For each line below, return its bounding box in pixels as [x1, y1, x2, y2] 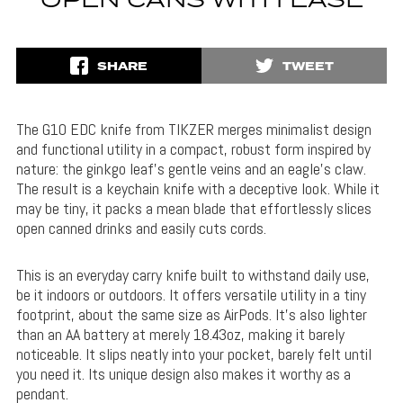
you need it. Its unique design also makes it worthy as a [15, 363, 351, 385]
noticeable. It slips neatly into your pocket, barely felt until [15, 344, 372, 365]
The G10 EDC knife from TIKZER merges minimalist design [15, 119, 372, 140]
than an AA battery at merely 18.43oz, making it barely [15, 324, 345, 345]
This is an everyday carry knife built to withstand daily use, [15, 264, 370, 286]
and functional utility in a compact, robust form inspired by [15, 139, 371, 160]
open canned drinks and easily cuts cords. [15, 218, 266, 239]
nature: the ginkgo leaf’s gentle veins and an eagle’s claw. [15, 158, 366, 180]
